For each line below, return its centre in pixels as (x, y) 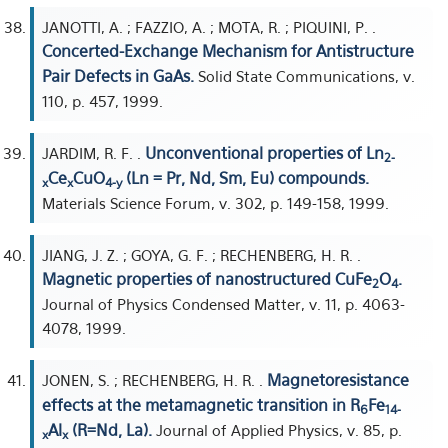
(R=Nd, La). (110, 430)
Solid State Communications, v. (304, 76)
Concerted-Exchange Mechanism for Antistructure (228, 51)
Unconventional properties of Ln (264, 153)
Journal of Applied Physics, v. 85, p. (277, 430)
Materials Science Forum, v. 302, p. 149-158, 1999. (215, 203)
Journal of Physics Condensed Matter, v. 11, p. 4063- (223, 304)
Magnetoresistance (338, 380)
